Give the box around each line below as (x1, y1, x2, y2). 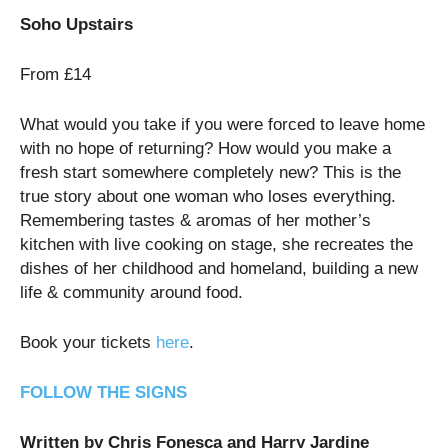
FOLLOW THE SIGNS (20, 382, 187, 402)
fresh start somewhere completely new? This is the (20, 162, 401, 182)
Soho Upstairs (20, 14, 133, 34)
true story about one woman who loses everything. (20, 186, 396, 206)
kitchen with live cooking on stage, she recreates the (20, 234, 413, 254)
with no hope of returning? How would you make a (20, 138, 391, 158)
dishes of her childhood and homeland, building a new (20, 258, 418, 278)
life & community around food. (20, 282, 243, 302)
